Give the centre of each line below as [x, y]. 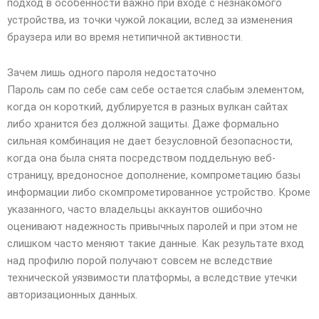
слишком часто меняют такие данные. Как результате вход [156, 244]
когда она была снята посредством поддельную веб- [141, 158]
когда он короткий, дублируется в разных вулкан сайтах [147, 107]
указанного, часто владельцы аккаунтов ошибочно [135, 209]
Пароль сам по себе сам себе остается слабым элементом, [156, 90]
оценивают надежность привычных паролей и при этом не [152, 226]
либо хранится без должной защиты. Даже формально [143, 124]
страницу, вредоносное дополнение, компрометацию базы [154, 175]
